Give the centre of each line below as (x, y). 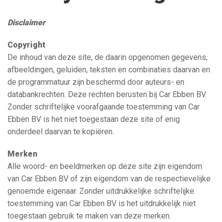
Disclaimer (26, 22)
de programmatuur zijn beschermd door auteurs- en (96, 82)
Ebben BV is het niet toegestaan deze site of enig (94, 119)
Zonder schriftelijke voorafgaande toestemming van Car (104, 107)
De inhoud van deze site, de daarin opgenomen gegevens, (108, 57)
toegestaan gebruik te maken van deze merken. (89, 216)
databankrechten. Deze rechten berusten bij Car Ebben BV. (107, 94)
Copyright (27, 45)
